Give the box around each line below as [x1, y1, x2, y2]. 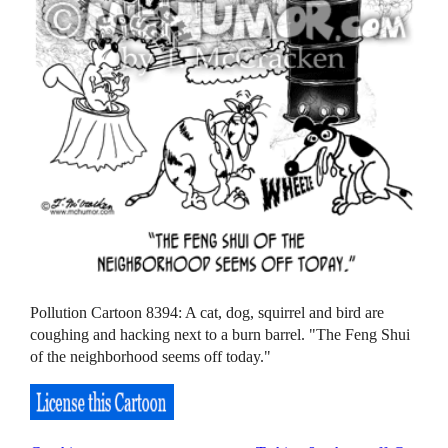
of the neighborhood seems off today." [30, 348, 272, 366]
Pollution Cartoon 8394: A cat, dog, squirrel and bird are [30, 304, 385, 322]
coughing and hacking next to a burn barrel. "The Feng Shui [30, 326, 411, 344]
